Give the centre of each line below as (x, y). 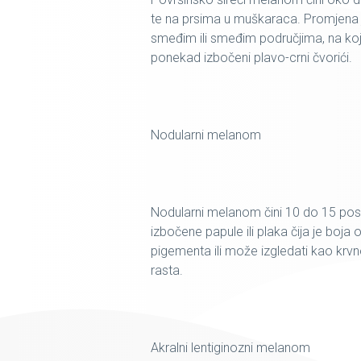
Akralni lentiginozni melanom (230, 348)
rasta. (167, 270)
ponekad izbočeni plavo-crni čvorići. (251, 58)
